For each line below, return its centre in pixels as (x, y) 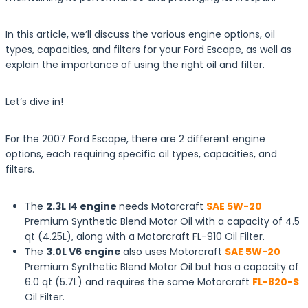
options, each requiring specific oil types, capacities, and (141, 154)
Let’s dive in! (34, 102)
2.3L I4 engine (82, 206)
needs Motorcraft (163, 206)
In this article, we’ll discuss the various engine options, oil (140, 34)
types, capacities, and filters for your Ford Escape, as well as (148, 49)
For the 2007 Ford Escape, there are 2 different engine (135, 139)
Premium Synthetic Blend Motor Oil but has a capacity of (162, 267)
